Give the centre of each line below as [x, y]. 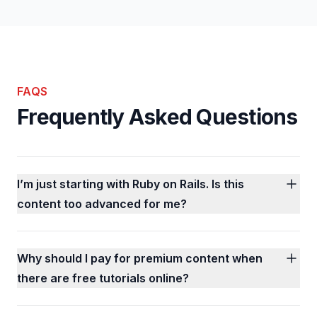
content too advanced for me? [102, 204]
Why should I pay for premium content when [140, 258]
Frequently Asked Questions [157, 117]
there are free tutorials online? [103, 278]
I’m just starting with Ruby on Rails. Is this [131, 184]
